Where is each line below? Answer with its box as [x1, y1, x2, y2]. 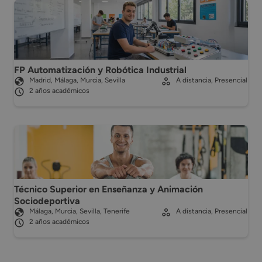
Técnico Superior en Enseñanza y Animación [14, 183, 203, 195]
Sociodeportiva [14, 195, 80, 206]
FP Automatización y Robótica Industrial [14, 64, 187, 75]
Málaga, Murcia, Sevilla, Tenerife [29, 206, 130, 215]
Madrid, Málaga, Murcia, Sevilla [29, 75, 125, 84]
